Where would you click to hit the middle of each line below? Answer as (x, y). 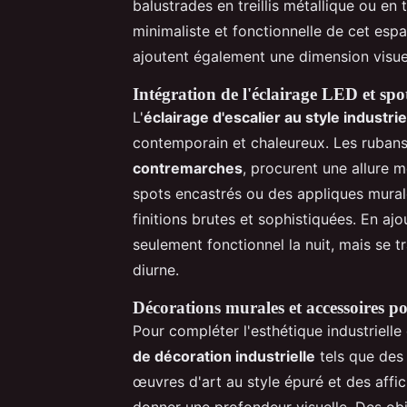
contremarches (188, 168)
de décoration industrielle (224, 356)
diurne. (156, 269)
